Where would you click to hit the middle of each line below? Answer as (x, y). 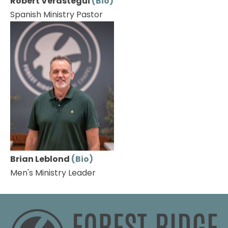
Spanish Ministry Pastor (56, 14)
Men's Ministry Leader (53, 173)
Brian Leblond (41, 159)
